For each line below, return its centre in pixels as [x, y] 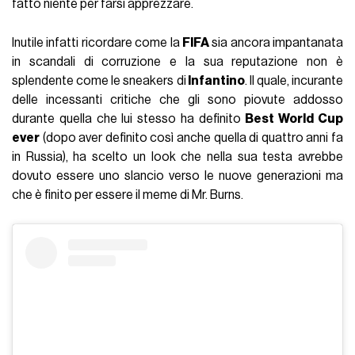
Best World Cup [294, 118]
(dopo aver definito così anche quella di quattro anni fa [191, 137]
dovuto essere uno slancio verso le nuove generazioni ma [177, 176]
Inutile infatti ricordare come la [97, 42]
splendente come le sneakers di [99, 80]
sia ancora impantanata [276, 42]
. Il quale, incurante [294, 80]
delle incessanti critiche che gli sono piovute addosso [177, 99]
